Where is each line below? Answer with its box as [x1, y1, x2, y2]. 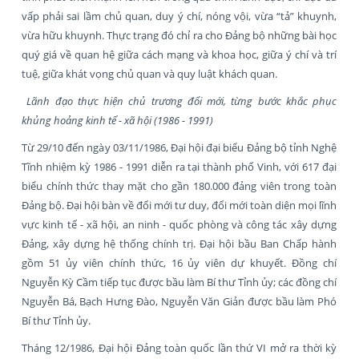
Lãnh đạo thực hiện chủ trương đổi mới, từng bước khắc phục [26, 93, 337, 108]
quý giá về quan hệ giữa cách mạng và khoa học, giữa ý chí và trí [22, 46, 337, 62]
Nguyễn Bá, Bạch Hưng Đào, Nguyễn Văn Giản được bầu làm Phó [22, 293, 337, 309]
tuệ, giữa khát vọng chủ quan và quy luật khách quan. [22, 66, 277, 81]
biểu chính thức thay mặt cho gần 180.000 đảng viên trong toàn [22, 178, 337, 193]
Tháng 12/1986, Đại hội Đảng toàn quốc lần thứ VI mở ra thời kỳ [22, 340, 337, 355]
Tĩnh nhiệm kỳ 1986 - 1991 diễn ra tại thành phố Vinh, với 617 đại [22, 159, 337, 174]
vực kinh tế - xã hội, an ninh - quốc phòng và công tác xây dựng [22, 216, 337, 232]
